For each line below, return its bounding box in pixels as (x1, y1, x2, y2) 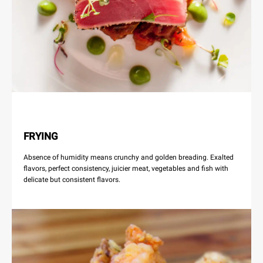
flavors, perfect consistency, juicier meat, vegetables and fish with (23, 164, 228, 173)
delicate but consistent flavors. (23, 175, 120, 184)
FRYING (23, 130, 58, 142)
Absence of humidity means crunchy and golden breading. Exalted (23, 153, 234, 161)
